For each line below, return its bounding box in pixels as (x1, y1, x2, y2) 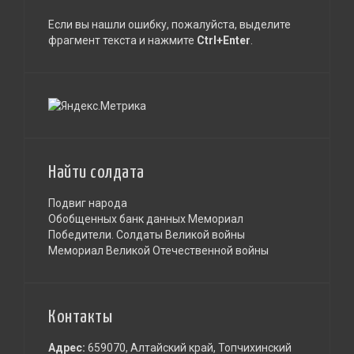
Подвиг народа (48, 196, 127, 209)
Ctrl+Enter (197, 33, 250, 47)
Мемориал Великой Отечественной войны (48, 243, 269, 257)
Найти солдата (48, 163, 145, 182)
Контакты (48, 307, 112, 326)
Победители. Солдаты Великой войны (48, 228, 245, 241)
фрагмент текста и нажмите (48, 33, 197, 47)
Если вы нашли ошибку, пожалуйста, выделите (48, 17, 291, 31)
